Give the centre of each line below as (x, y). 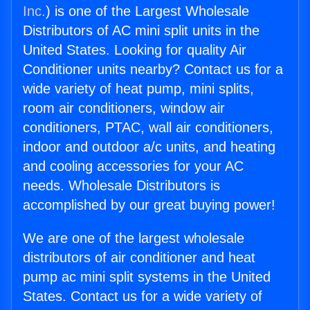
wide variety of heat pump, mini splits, (138, 89)
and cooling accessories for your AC (133, 166)
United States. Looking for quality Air (135, 50)
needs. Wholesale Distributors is (121, 186)
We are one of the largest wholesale (134, 238)
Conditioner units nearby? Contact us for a (153, 70)
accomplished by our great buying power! (149, 205)
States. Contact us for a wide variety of (143, 297)
